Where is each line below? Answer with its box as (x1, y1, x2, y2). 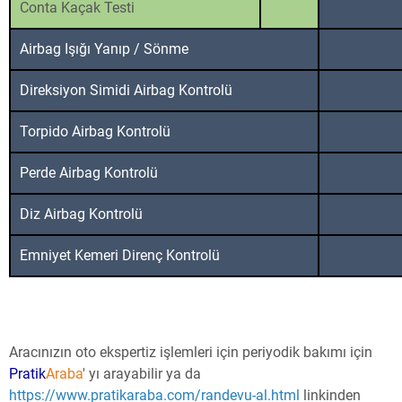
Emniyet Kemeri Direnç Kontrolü (20, 247, 220, 265)
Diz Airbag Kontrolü (20, 205, 143, 223)
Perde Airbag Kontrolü (20, 164, 158, 182)
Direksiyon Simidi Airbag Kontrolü (20, 82, 232, 100)
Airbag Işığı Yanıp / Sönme (20, 40, 188, 58)
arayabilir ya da (103, 365, 201, 383)
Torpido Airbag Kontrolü (20, 123, 170, 141)
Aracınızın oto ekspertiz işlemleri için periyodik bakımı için (9, 344, 372, 362)
